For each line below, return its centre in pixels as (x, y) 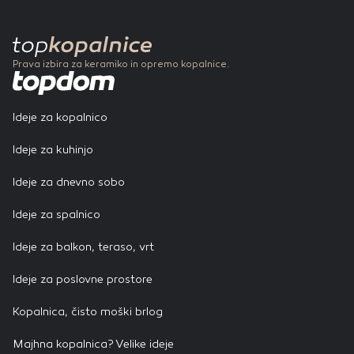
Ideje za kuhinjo (53, 150)
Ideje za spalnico (56, 215)
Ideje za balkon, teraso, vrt (83, 247)
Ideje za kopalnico (60, 118)
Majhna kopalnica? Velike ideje (93, 345)
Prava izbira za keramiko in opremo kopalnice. (121, 64)
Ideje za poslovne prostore (83, 280)
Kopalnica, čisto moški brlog (88, 312)
